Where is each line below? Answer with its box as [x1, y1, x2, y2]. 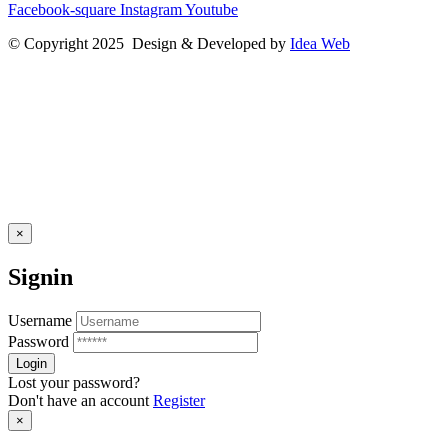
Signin [8, 263, 73, 290]
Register [153, 391, 205, 409]
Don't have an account [8, 391, 153, 409]
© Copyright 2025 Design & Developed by [8, 34, 290, 52]
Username [8, 311, 72, 329]
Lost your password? [8, 373, 140, 391]
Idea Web [290, 34, 350, 52]
